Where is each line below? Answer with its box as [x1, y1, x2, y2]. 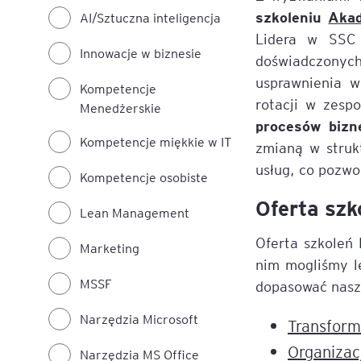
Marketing [80, 239, 139, 256]
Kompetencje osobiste [80, 168, 208, 185]
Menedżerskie [80, 99, 161, 116]
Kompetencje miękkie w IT [80, 133, 231, 150]
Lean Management [80, 204, 189, 221]
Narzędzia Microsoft [80, 310, 198, 327]
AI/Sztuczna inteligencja [80, 9, 221, 26]
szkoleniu [255, 6, 329, 26]
